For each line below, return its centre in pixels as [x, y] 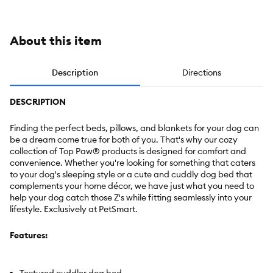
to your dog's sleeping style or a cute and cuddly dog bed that [131, 175]
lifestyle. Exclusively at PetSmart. [74, 209]
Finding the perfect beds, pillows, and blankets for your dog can [134, 128]
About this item [56, 41]
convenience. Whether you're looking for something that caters [133, 163]
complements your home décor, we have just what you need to [132, 186]
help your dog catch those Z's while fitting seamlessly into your [131, 198]
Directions [202, 73]
